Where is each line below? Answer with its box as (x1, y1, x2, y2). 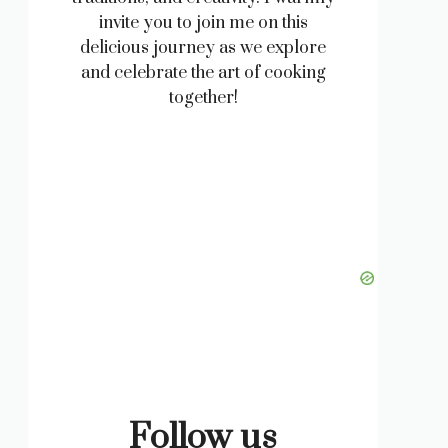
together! (168, 87, 238, 110)
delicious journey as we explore (80, 37, 326, 60)
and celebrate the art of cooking (80, 62, 326, 85)
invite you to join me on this (98, 12, 308, 35)
